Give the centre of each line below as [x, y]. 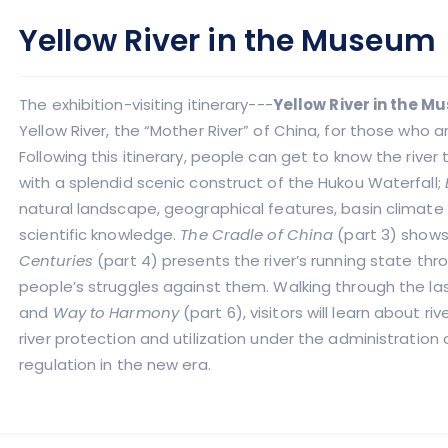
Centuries [56, 260]
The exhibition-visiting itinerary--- [146, 104]
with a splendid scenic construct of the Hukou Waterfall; [232, 182]
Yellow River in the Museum [227, 41]
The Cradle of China [257, 234]
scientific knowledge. [100, 234]
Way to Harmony [115, 312]
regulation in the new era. [115, 364]
